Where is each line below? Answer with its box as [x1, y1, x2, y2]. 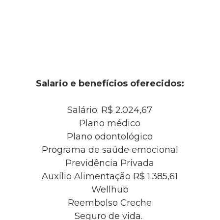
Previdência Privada [65, 157, 155, 168]
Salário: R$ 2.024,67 [67, 104, 153, 115]
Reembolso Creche [68, 197, 152, 208]
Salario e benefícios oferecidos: [35, 78, 184, 89]
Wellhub [91, 184, 129, 195]
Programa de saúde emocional [41, 144, 178, 155]
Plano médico [79, 117, 141, 129]
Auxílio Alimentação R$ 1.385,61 [42, 170, 178, 182]
